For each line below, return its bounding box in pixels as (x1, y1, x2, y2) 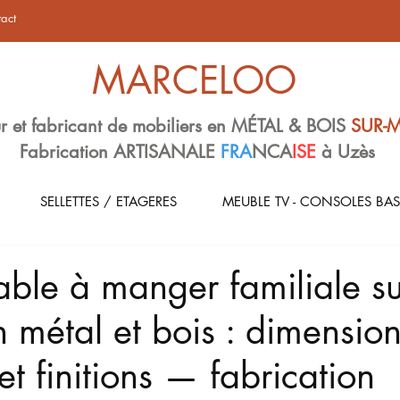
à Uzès (316, 140, 380, 163)
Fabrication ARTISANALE (20, 140, 221, 163)
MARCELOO (92, 56, 296, 104)
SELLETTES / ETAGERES (39, 193, 177, 210)
